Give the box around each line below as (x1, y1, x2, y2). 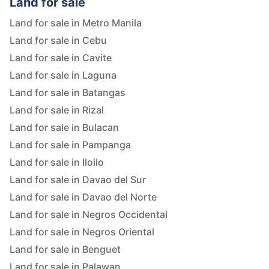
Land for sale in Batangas (10, 86, 125, 99)
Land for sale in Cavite (10, 52, 112, 64)
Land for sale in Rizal (10, 104, 104, 116)
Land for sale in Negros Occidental (10, 208, 168, 221)
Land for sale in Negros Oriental (10, 226, 154, 238)
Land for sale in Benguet (10, 243, 121, 256)
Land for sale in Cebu (10, 34, 107, 47)
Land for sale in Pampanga (10, 139, 131, 151)
